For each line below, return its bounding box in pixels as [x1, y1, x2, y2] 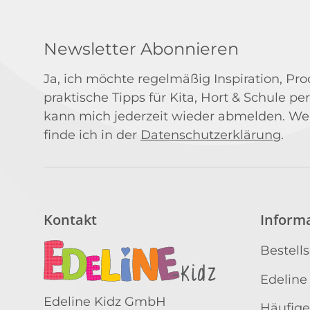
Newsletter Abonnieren [44, 39, 239, 60]
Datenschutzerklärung [140, 127, 281, 143]
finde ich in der [44, 127, 140, 143]
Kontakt [44, 210, 97, 230]
